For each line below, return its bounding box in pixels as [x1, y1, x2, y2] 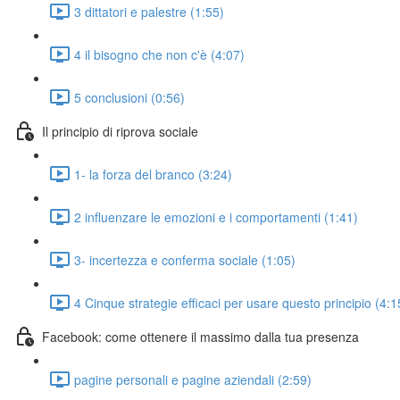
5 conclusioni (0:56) [74, 87, 185, 106]
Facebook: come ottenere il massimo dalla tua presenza [42, 327, 359, 346]
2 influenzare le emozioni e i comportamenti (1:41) [74, 207, 358, 226]
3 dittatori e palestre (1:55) [74, 2, 224, 21]
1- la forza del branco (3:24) [74, 164, 232, 183]
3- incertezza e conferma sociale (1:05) [74, 250, 296, 269]
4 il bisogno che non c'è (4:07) [74, 45, 245, 63]
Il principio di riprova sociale [42, 121, 198, 140]
